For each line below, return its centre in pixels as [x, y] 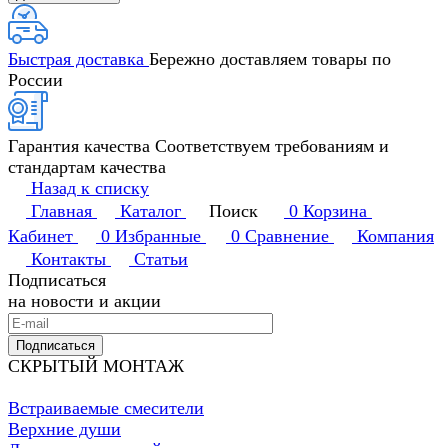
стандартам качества [87, 167]
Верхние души [64, 429]
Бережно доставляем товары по [270, 59]
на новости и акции [84, 301]
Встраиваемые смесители [106, 408]
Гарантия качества [81, 146]
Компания [395, 236]
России [35, 80]
